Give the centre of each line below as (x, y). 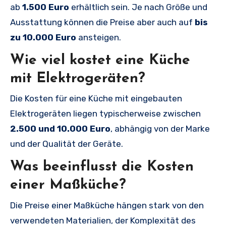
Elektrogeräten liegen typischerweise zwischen (105, 114)
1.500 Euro (46, 7)
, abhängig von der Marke (160, 129)
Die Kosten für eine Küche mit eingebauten (96, 98)
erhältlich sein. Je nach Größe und (138, 7)
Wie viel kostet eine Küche (100, 60)
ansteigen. (99, 37)
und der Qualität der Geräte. (67, 144)
